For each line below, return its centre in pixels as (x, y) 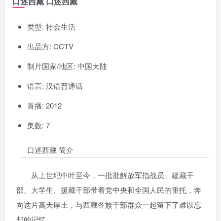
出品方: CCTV (50, 46)
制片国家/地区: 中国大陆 (67, 66)
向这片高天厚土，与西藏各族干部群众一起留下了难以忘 (109, 204)
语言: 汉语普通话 (55, 85)
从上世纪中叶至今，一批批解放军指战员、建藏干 (112, 175)
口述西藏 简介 (50, 149)
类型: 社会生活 (51, 26)
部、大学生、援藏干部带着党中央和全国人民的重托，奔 (109, 189)
